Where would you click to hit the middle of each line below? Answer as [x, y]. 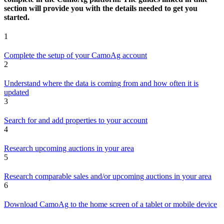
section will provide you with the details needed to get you [101, 8]
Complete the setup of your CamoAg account [75, 55]
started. [17, 17]
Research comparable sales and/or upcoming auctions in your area [108, 176]
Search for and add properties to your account [76, 120]
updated [16, 92]
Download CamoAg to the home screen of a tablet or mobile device [110, 204]
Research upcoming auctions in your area [69, 148]
